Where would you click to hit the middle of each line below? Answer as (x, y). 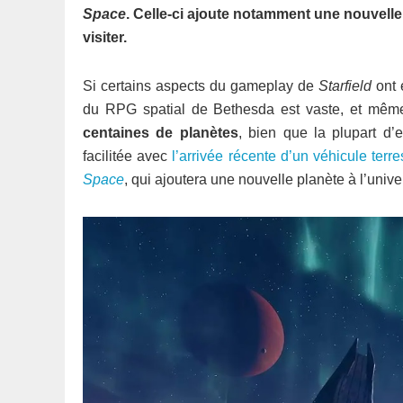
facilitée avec (128, 156)
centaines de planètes (161, 133)
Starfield (345, 86)
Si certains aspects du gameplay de (201, 86)
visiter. (105, 37)
